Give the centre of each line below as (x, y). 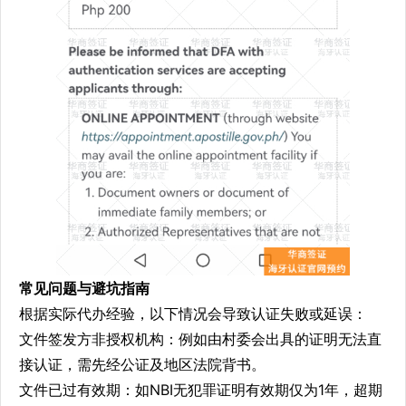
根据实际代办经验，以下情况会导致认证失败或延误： (193, 313)
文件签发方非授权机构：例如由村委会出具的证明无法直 (200, 338)
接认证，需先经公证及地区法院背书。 (142, 364)
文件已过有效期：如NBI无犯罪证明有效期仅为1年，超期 (201, 389)
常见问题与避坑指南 (84, 288)
